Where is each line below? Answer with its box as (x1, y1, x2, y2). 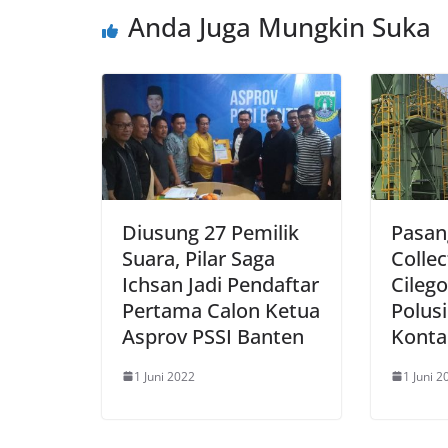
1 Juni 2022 (134, 367, 195, 385)
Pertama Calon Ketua (122, 296, 320, 324)
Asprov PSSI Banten (122, 322, 304, 350)
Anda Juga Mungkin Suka (128, 8, 431, 45)
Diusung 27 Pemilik (122, 218, 299, 246)
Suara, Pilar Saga (122, 244, 275, 272)
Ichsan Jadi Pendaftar (122, 270, 319, 298)
